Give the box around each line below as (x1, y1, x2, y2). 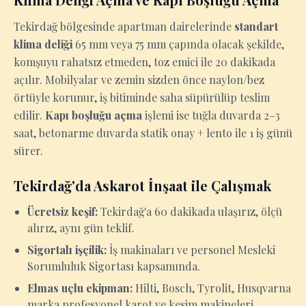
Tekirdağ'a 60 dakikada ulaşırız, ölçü (98, 204, 282, 219)
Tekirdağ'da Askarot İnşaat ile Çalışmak (14, 176, 271, 195)
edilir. (14, 108, 45, 122)
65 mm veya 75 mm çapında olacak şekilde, (72, 37, 284, 51)
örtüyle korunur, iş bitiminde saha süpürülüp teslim (14, 90, 270, 105)
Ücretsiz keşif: (27, 204, 98, 219)
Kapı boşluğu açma (45, 108, 142, 122)
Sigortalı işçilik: (27, 242, 107, 257)
